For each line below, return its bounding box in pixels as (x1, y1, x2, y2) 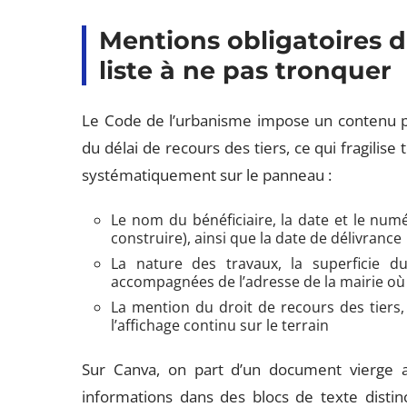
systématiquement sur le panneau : (82, 164, 333, 185)
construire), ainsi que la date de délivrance (111, 227, 402, 248)
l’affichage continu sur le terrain (111, 314, 330, 335)
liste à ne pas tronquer (99, 55, 392, 85)
